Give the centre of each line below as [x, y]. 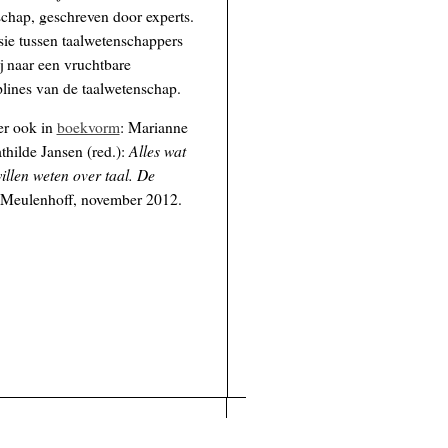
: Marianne [153, 127]
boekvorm [88, 127]
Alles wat [157, 151]
